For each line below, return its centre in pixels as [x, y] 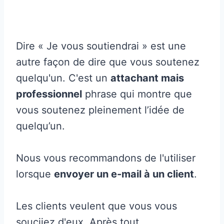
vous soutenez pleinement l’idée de [100, 110]
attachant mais [147, 78]
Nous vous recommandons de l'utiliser [106, 158]
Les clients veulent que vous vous [96, 206]
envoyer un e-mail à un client [124, 174]
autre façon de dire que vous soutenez [108, 62]
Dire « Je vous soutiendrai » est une [101, 46]
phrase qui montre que [137, 94]
